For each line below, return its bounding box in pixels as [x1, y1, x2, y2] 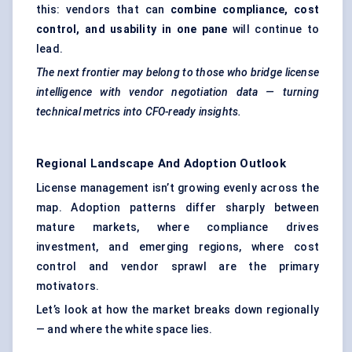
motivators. [36, 280, 100, 293]
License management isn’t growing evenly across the [36, 181, 319, 195]
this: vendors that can [36, 3, 170, 16]
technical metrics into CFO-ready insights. [36, 105, 242, 119]
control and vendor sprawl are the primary [36, 260, 319, 273]
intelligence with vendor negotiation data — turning [36, 86, 319, 99]
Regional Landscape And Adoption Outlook [36, 156, 286, 171]
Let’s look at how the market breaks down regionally [36, 303, 319, 317]
